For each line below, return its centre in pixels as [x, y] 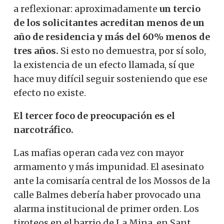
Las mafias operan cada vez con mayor [99, 152]
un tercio [180, 8]
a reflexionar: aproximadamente [86, 8]
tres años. [36, 50]
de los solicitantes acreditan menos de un [109, 22]
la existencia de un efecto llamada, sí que [104, 64]
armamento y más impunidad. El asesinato [109, 166]
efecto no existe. [50, 92]
